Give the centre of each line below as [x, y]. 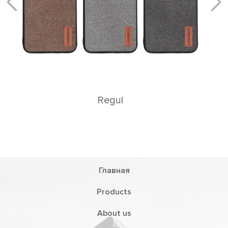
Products [114, 192]
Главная [114, 170]
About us [114, 213]
